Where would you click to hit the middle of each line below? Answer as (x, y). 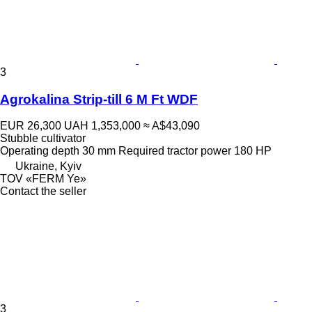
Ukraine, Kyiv (48, 166)
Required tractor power (175, 151)
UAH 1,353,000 (102, 126)
